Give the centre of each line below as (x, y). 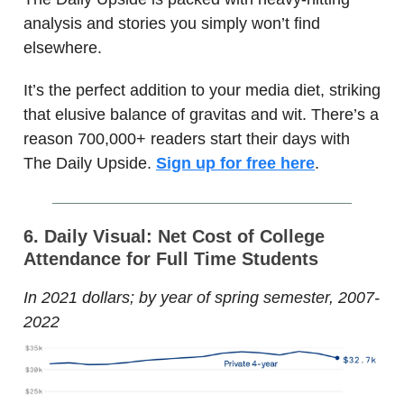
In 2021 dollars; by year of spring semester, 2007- (202, 298)
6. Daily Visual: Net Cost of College (174, 237)
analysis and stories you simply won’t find (172, 24)
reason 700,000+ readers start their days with (187, 139)
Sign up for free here (235, 164)
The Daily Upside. (90, 164)
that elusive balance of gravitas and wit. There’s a (201, 115)
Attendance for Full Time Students (171, 259)
